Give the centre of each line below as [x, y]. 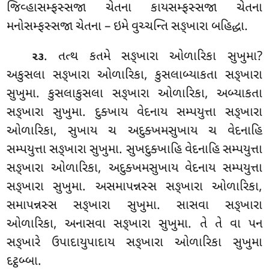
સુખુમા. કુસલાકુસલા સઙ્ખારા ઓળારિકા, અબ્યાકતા [134, 94]
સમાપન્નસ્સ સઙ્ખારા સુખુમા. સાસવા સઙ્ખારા [134, 206]
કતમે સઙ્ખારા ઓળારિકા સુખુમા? [176, 57]
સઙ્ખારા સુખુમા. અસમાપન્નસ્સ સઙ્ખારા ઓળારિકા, [134, 187]
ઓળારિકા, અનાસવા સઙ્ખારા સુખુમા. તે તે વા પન [134, 224]
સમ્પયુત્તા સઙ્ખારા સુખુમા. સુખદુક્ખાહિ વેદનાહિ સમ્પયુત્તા [134, 150]
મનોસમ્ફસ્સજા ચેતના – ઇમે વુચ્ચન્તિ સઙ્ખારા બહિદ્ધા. [128, 27]
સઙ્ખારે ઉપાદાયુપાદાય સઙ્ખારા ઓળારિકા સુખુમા [134, 243]
